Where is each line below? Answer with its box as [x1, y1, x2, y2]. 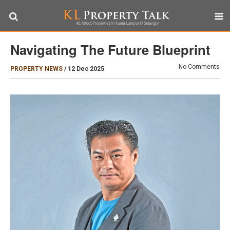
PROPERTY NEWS [10, 65, 63, 72]
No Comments [179, 63, 220, 70]
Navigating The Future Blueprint [10, 40, 210, 59]
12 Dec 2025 [68, 65, 104, 72]
